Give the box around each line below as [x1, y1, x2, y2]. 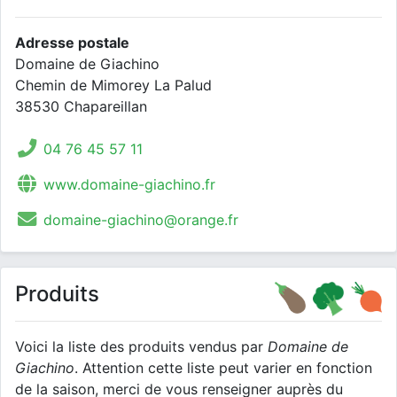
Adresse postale [15, 34, 129, 51]
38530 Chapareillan [15, 97, 147, 115]
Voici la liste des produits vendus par [15, 338, 268, 355]
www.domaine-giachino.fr [43, 175, 215, 193]
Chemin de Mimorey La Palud [15, 76, 212, 94]
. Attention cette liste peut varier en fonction [74, 359, 372, 377]
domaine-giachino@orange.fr [43, 211, 238, 229]
